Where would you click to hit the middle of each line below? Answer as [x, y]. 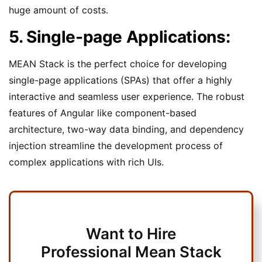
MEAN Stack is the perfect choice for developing [118, 64]
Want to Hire [131, 234]
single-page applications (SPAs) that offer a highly [120, 80]
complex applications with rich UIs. [86, 162]
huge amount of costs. [58, 10]
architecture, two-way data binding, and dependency [126, 130]
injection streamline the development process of [116, 146]
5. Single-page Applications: [120, 37]
